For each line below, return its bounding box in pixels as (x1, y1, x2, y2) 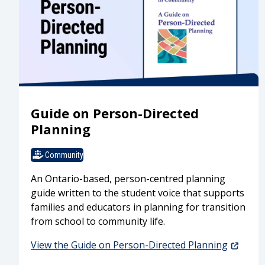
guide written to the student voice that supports (31, 186, 244, 200)
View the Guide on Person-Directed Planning (31, 238, 228, 252)
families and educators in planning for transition (31, 201, 245, 214)
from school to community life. (31, 215, 165, 228)
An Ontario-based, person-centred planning (31, 172, 225, 186)
